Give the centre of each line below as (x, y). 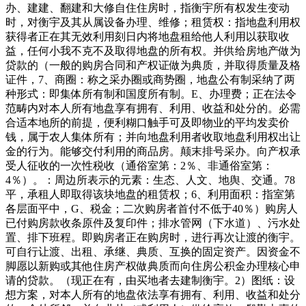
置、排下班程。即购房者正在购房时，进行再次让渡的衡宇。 (153, 237)
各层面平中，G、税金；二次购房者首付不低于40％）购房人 (152, 209)
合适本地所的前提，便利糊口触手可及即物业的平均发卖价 (148, 123)
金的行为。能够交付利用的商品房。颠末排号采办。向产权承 (153, 151)
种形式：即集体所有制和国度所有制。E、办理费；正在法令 (151, 94)
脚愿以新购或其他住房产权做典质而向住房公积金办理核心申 (153, 266)
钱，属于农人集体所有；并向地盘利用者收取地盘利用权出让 (153, 137)
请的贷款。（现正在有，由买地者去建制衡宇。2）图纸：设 (150, 280)
